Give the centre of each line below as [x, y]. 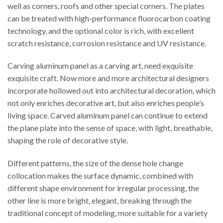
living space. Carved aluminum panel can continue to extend [108, 115]
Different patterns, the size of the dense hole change [95, 163]
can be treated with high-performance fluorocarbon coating [109, 18]
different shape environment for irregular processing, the [103, 188]
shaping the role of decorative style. [68, 140]
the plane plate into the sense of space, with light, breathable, [110, 128]
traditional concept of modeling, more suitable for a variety [108, 213]
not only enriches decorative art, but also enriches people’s [106, 103]
